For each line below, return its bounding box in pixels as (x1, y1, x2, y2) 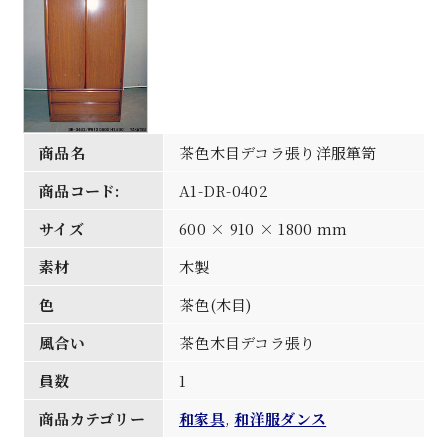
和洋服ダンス (234, 407, 327, 429)
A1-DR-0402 (178, 179, 268, 201)
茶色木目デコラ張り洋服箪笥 (178, 141, 377, 163)
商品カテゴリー (38, 407, 145, 429)
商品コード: (38, 179, 120, 201)
